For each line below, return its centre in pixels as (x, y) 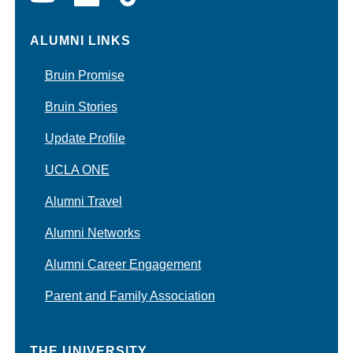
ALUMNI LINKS (80, 40)
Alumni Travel (83, 201)
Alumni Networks (92, 232)
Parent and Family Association (130, 295)
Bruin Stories (81, 106)
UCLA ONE (77, 169)
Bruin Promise (84, 75)
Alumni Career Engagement (123, 264)
